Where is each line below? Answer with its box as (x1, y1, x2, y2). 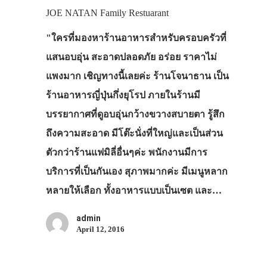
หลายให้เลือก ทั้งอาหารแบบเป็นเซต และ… (45, 185, 222, 196)
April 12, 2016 (76, 225, 125, 234)
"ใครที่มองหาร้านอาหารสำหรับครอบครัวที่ (45, 33, 226, 44)
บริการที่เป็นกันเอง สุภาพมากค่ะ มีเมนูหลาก (45, 166, 228, 177)
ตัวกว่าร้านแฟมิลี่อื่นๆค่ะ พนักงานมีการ (45, 147, 207, 158)
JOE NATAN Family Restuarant (45, 8, 169, 18)
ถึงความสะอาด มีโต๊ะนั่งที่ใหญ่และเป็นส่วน (45, 128, 223, 139)
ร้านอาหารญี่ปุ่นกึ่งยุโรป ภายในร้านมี (45, 90, 200, 101)
